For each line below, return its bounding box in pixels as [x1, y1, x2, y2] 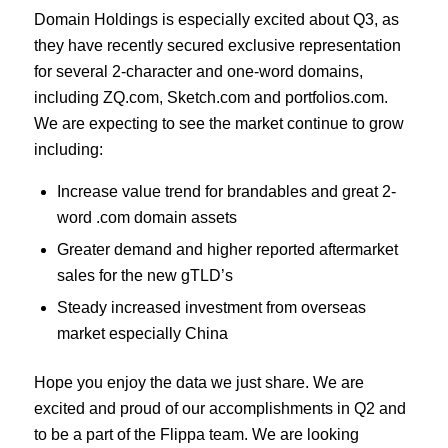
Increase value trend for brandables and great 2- [56, 183, 396, 201]
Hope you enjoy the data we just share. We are [33, 374, 364, 392]
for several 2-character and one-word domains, [33, 62, 363, 80]
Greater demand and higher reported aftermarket [56, 241, 398, 259]
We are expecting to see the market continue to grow [33, 114, 404, 132]
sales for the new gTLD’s [56, 267, 233, 285]
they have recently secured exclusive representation [33, 36, 401, 54]
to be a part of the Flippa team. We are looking [33, 426, 359, 444]
